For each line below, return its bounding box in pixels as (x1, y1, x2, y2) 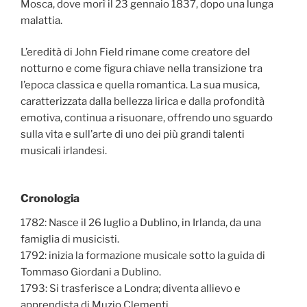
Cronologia (21, 191, 79, 205)
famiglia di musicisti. (21, 232, 119, 245)
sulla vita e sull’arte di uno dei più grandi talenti (21, 128, 245, 141)
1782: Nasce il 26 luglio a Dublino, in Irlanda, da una (21, 216, 261, 229)
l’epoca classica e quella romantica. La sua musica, (21, 79, 260, 92)
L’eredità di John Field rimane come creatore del (21, 46, 250, 59)
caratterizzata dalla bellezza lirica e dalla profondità (21, 95, 265, 108)
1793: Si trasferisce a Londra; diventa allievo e (21, 282, 241, 295)
